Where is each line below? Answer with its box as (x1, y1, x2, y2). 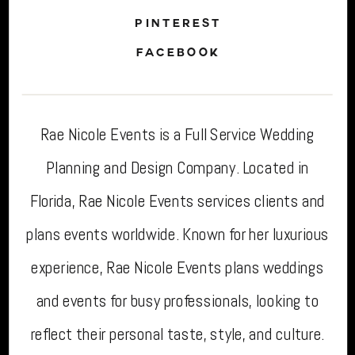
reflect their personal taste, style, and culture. (30, 323, 325, 345)
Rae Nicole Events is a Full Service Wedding (40, 123, 315, 145)
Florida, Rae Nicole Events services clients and (29, 189, 326, 212)
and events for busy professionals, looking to (36, 289, 319, 311)
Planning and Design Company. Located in (46, 156, 309, 178)
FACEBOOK (136, 48, 221, 59)
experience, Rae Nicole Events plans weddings (31, 256, 324, 278)
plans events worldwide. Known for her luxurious (25, 223, 330, 245)
